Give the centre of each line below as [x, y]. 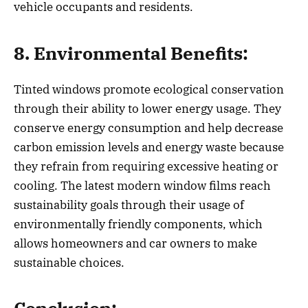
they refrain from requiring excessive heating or [146, 166]
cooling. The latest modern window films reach [142, 185]
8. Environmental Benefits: [131, 53]
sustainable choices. [69, 262]
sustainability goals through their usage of [129, 205]
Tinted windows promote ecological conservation [149, 89]
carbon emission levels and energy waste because [149, 147]
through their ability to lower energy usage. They [147, 108]
